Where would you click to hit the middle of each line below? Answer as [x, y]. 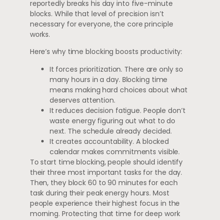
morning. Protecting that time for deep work [105, 213]
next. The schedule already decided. [111, 131]
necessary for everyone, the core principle [101, 24]
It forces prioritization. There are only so [116, 69]
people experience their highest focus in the [105, 203]
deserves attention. [82, 100]
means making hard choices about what [119, 90]
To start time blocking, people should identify [106, 162]
